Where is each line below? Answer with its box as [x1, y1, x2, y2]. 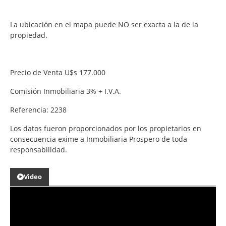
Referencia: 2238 [10, 104, 69, 115]
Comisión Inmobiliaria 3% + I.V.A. [10, 86, 125, 96]
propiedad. [10, 30, 51, 40]
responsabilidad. [10, 144, 67, 154]
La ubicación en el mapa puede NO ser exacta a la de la [10, 19, 198, 29]
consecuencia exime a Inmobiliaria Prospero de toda [10, 134, 187, 144]
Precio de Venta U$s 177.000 [10, 67, 109, 77]
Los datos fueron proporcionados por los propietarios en [10, 123, 201, 133]
